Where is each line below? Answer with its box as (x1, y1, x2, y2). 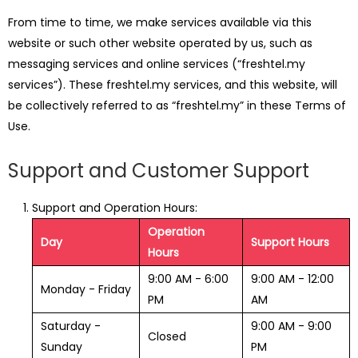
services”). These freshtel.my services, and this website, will (8, 77, 337, 93)
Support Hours (251, 234, 329, 250)
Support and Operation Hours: (32, 200, 197, 216)
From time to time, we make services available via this (8, 14, 312, 30)
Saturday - (41, 318, 101, 334)
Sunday (41, 339, 82, 355)
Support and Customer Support (8, 157, 309, 184)
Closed (148, 328, 186, 344)
